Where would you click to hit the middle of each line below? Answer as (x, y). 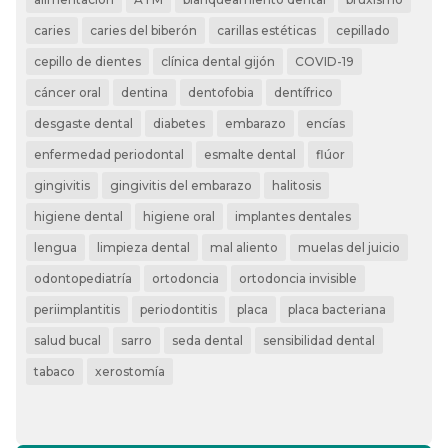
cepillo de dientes (88, 62)
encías (326, 124)
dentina (145, 93)
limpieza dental (144, 248)
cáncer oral (68, 93)
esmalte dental (250, 155)
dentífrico (304, 93)
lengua (56, 248)
